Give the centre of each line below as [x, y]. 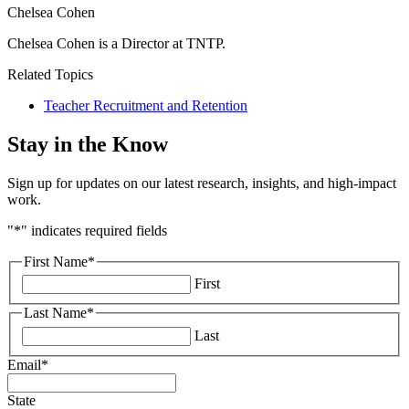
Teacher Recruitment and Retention [146, 105]
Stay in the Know [88, 144]
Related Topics [50, 74]
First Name [56, 261]
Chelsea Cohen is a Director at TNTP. [116, 43]
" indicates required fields [94, 230]
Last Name [55, 313]
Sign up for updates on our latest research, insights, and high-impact [202, 183]
